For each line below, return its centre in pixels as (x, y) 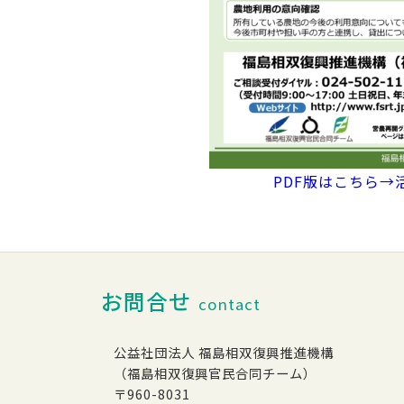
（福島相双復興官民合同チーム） (216, 373)
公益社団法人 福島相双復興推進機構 (224, 353)
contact (230, 304)
